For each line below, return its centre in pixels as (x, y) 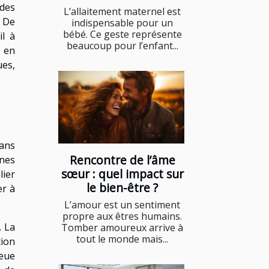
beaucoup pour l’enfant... (122, 46)
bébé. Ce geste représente (122, 35)
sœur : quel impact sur (122, 174)
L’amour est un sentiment (122, 204)
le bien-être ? (122, 187)
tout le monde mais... (122, 239)
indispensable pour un (122, 23)
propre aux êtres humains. (122, 216)
